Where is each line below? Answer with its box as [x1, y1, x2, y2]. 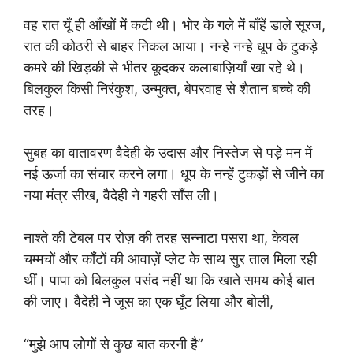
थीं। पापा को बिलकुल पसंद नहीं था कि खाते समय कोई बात [24, 272, 314, 288]
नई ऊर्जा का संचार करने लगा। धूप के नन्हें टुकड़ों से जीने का [24, 165, 324, 182]
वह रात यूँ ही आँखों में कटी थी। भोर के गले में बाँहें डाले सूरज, [24, 17, 325, 33]
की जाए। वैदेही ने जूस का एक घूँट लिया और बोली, [24, 293, 273, 310]
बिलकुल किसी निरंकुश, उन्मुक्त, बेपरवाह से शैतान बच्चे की [24, 80, 310, 97]
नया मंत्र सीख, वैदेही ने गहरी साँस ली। [24, 187, 219, 203]
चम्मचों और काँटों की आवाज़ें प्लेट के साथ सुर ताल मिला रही [24, 251, 317, 267]
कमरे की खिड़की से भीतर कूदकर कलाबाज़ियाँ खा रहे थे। [24, 59, 305, 76]
